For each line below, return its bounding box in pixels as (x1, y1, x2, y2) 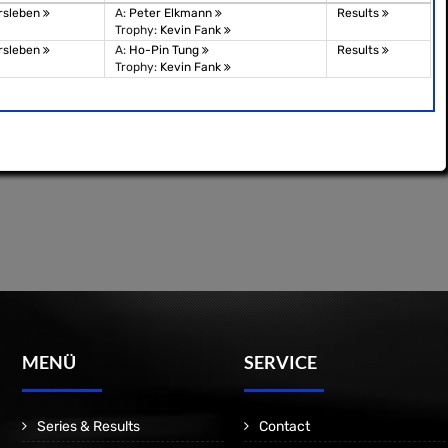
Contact (259, 418, 310, 435)
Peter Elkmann (129, 6, 215, 20)
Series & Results (37, 418, 140, 435)
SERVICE (244, 351, 317, 373)
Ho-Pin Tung (129, 43, 202, 57)
